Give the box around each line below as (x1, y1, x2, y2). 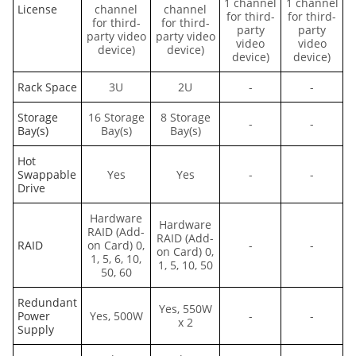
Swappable (17, 167, 76, 183)
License (17, 2, 57, 17)
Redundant (17, 295, 77, 311)
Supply (17, 322, 54, 338)
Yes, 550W (158, 301, 212, 317)
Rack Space (17, 79, 77, 95)
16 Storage (87, 110, 145, 126)
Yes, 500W (89, 308, 143, 324)
